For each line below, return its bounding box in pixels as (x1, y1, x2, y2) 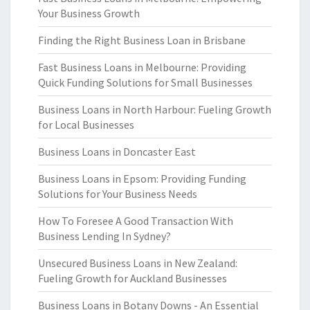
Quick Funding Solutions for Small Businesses (38, 75, 253, 89)
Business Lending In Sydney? (38, 229, 171, 243)
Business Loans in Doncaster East (38, 145, 196, 158)
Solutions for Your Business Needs (38, 187, 197, 201)
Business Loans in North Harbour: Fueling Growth (38, 102, 271, 116)
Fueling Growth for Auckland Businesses (38, 271, 227, 285)
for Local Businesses (38, 118, 134, 131)
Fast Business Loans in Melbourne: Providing (38, 60, 246, 74)
